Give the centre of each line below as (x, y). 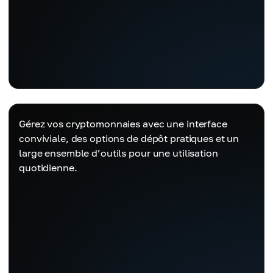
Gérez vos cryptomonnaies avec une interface (123, 124)
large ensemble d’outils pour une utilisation (119, 153)
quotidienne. (48, 168)
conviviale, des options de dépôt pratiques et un (129, 138)
